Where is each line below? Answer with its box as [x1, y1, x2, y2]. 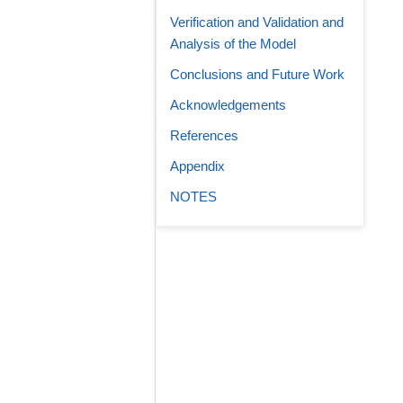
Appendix [170, 158, 225, 174]
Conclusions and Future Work [170, 67, 345, 82]
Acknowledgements [170, 97, 286, 112]
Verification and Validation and [170, 14, 344, 30]
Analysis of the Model [170, 36, 296, 51]
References [170, 128, 238, 143]
